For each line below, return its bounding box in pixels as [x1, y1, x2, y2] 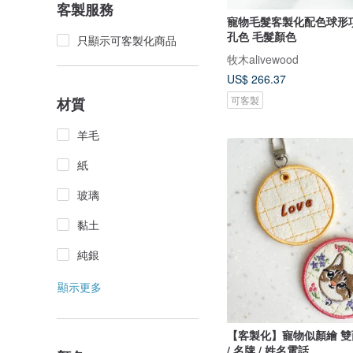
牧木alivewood [227, 50, 299, 67]
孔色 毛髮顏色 [227, 28, 296, 44]
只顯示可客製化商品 [77, 32, 176, 48]
